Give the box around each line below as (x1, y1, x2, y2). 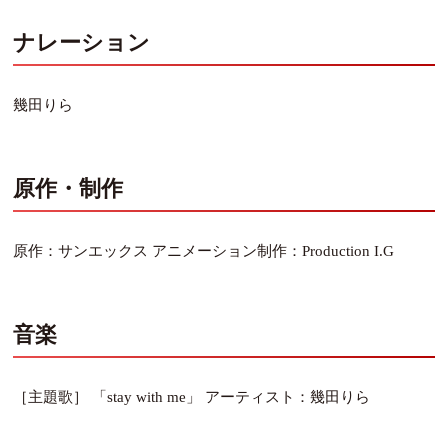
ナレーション (13, 29, 151, 55)
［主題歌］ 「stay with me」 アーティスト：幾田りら (13, 388, 371, 405)
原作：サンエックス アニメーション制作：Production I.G (13, 242, 395, 259)
